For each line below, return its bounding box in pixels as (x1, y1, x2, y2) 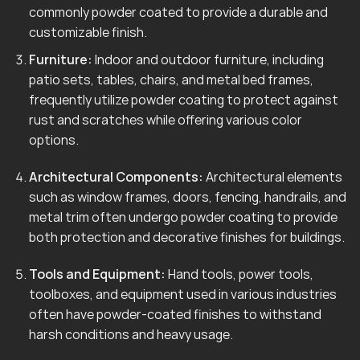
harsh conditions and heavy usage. (28, 325, 233, 344)
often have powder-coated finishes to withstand (28, 305, 321, 324)
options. (28, 131, 79, 149)
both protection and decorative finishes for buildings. (28, 228, 345, 247)
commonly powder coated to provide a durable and (28, 2, 328, 21)
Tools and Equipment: (28, 265, 166, 284)
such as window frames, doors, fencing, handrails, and (28, 188, 346, 207)
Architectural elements (202, 168, 342, 186)
